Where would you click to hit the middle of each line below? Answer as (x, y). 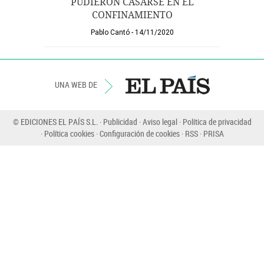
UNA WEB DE (77, 85)
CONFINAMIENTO (132, 15)
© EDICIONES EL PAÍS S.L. (56, 122)
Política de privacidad (217, 122)
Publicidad (120, 122)
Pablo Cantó (110, 32)
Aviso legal (160, 122)
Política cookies (69, 133)
